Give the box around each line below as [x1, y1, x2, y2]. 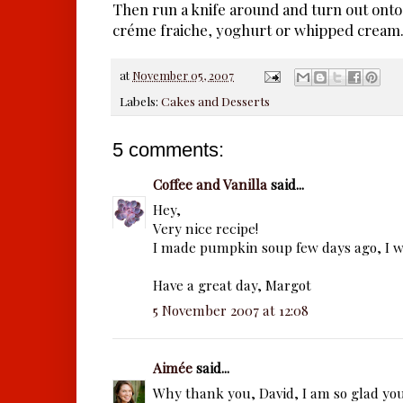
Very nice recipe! [153, 219, 258, 238]
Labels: [120, 93, 161, 110]
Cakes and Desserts [161, 93, 270, 110]
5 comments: [112, 139, 224, 162]
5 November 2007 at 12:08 [153, 300, 309, 320]
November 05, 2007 [132, 67, 234, 84]
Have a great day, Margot [153, 275, 311, 295]
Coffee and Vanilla [153, 175, 267, 194]
